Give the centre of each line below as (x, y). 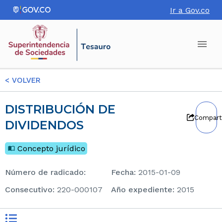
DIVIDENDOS (44, 125)
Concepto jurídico (51, 148)
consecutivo (31, 190)
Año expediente (144, 190)
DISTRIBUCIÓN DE (10, 109)
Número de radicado (47, 172)
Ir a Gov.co (190, 10)
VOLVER (25, 80)
